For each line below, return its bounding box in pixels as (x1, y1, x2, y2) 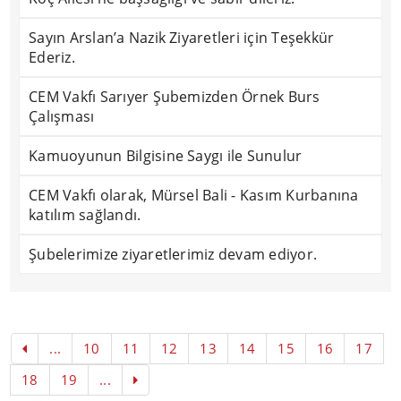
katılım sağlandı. (29, 205, 141, 225)
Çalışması (29, 107, 95, 126)
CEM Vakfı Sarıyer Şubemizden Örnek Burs (29, 87, 320, 107)
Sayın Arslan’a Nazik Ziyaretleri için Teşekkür (29, 28, 335, 47)
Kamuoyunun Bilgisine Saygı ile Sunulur (29, 146, 303, 166)
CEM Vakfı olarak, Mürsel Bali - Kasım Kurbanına (29, 185, 359, 205)
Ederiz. (29, 47, 75, 67)
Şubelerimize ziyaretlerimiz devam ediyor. (29, 244, 318, 264)
